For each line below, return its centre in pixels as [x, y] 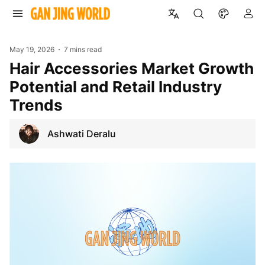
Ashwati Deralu [82, 133]
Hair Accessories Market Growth [15, 68]
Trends [36, 105]
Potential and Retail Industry [116, 86]
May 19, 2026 [32, 49]
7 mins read [83, 49]
